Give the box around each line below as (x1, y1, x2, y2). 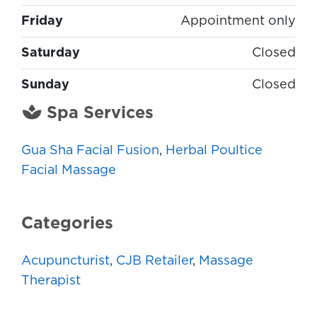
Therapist (21, 274, 81, 287)
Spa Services (42, 105, 154, 122)
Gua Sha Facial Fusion (21, 144, 159, 157)
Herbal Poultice (166, 144, 263, 157)
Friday (21, 15, 63, 28)
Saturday (21, 47, 80, 60)
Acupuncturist (21, 254, 110, 267)
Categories (21, 215, 113, 233)
